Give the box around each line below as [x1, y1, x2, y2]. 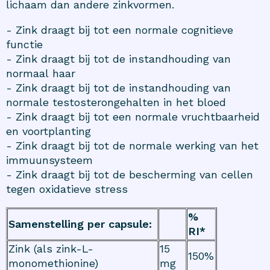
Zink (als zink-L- [8, 242, 93, 256]
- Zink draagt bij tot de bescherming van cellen [6, 168, 253, 181]
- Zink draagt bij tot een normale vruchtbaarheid [6, 110, 260, 124]
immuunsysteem [6, 154, 93, 167]
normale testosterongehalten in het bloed [6, 96, 226, 109]
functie [6, 38, 43, 51]
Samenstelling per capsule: [8, 218, 152, 231]
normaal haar [6, 67, 75, 80]
